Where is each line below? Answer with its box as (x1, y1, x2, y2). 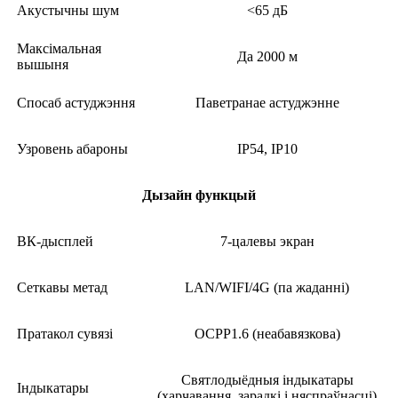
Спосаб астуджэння (17, 95, 135, 111)
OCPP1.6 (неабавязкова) (194, 326, 340, 342)
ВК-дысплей (17, 234, 93, 250)
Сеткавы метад (17, 280, 107, 296)
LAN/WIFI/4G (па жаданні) (185, 280, 349, 296)
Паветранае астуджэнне (195, 95, 339, 111)
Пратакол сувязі (17, 326, 113, 342)
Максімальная (17, 41, 101, 57)
